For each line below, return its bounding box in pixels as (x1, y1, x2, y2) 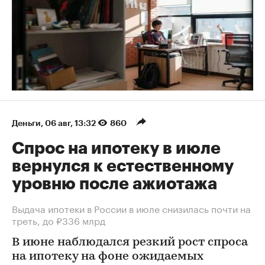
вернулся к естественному (12, 158, 234, 175)
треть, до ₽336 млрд (12, 212, 105, 228)
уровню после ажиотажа (12, 176, 217, 193)
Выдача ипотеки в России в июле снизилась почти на (12, 201, 251, 216)
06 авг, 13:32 (45, 119, 98, 128)
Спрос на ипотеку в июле (12, 140, 221, 157)
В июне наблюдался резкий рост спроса (12, 237, 248, 249)
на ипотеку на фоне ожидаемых (12, 251, 203, 263)
